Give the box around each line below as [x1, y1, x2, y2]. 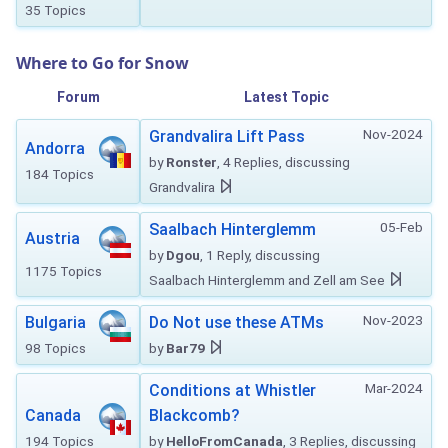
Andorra [25, 139, 85, 158]
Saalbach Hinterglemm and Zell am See [149, 272, 385, 288]
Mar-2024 [365, 380, 423, 396]
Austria [25, 229, 80, 248]
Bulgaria [25, 313, 86, 332]
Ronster [166, 154, 217, 170]
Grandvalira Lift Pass [149, 127, 305, 146]
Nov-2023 [363, 312, 423, 328]
